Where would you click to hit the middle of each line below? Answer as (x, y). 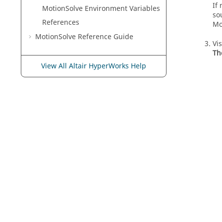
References (61, 23)
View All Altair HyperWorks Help (94, 66)
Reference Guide (105, 37)
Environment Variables (121, 8)
